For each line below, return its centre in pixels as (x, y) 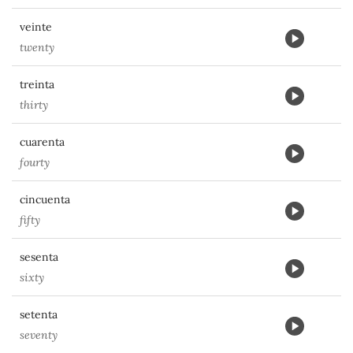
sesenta (39, 257)
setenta (39, 314)
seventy (39, 335)
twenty (37, 47)
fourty (35, 162)
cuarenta (42, 142)
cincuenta (45, 199)
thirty (34, 105)
